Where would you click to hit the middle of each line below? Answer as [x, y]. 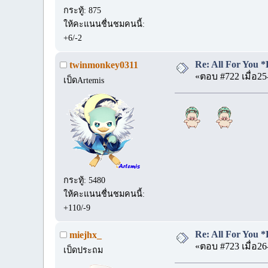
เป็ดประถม [83, 250]
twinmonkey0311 [104, 65]
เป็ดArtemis [84, 80]
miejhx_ [86, 235]
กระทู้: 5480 [85, 180]
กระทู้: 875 [83, 10]
